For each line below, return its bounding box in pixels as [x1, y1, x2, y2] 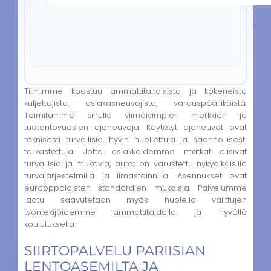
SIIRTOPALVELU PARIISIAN [24, 242, 206, 259]
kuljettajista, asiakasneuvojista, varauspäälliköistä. [24, 97, 247, 109]
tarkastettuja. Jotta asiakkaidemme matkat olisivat [24, 145, 247, 157]
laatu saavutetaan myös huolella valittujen [24, 194, 247, 206]
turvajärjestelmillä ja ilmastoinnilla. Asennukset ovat [24, 169, 247, 181]
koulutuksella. [24, 218, 76, 230]
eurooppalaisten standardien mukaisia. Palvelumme [24, 181, 247, 194]
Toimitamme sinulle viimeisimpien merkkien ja [24, 109, 247, 121]
